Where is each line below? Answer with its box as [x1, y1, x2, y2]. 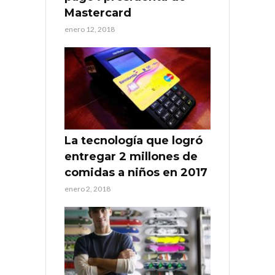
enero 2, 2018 [64, 184, 110, 194]
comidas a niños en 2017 [64, 166, 207, 180]
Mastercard [64, 6, 131, 20]
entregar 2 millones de [64, 150, 198, 164]
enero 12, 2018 [64, 25, 115, 34]
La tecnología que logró [64, 134, 203, 148]
